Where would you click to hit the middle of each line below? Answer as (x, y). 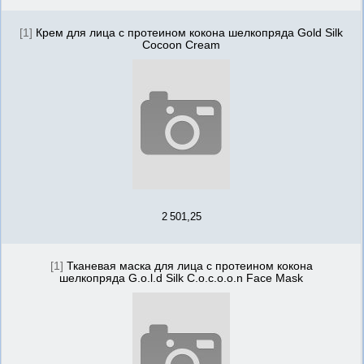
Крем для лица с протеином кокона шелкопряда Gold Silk (189, 33)
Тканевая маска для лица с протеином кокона (189, 266)
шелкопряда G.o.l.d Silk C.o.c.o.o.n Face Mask (181, 278)
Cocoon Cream (181, 45)
